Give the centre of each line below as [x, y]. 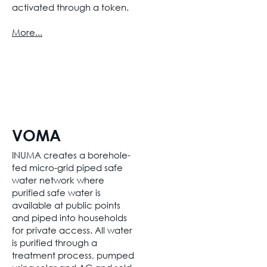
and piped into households [69, 218]
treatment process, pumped [73, 255]
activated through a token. [72, 7]
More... [27, 32]
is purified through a [55, 243]
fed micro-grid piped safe [67, 167]
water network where [58, 180]
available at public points [66, 205]
